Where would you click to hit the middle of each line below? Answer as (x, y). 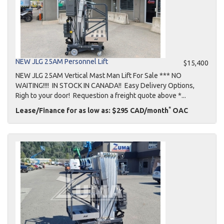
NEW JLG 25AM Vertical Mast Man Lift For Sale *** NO (98, 75)
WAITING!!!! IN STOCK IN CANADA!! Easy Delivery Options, (105, 85)
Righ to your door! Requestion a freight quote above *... (101, 95)
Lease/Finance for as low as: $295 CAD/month (92, 110)
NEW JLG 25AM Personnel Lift (62, 61)
